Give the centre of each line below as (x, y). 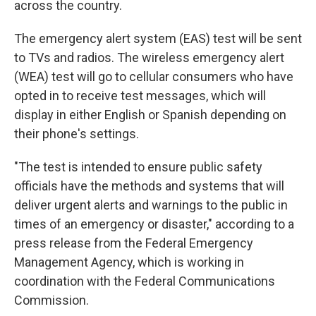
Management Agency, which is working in (129, 262)
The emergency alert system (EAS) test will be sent (158, 39)
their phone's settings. (77, 134)
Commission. (51, 300)
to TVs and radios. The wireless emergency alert (149, 58)
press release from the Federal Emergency (134, 243)
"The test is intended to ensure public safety (138, 167)
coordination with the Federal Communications (145, 281)
